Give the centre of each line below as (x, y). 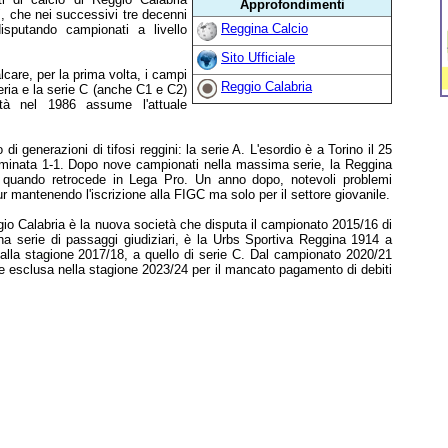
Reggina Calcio (264, 28)
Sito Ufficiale (258, 57)
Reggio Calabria (266, 86)
